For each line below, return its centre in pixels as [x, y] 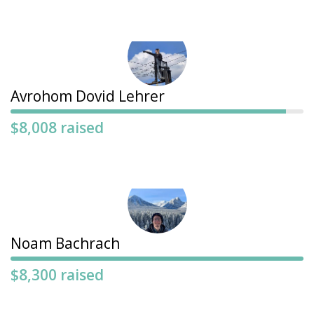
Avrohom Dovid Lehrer [88, 96]
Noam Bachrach [65, 244]
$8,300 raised [57, 275]
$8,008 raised [57, 128]
